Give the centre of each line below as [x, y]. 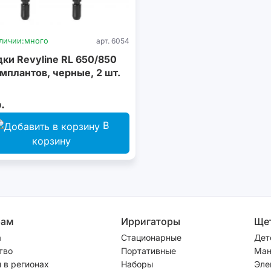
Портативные [148, 250]
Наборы [137, 264]
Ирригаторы [150, 221]
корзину [51, 141]
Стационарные [151, 237]
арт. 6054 [113, 41]
